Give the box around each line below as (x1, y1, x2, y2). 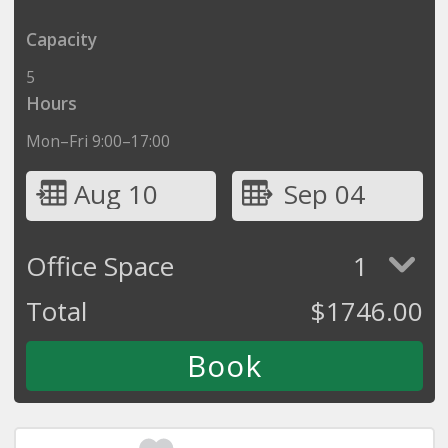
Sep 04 (283, 175, 365, 212)
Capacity (25, 27, 97, 51)
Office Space (25, 247, 174, 284)
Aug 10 (73, 175, 158, 212)
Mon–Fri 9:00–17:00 (25, 129, 170, 152)
